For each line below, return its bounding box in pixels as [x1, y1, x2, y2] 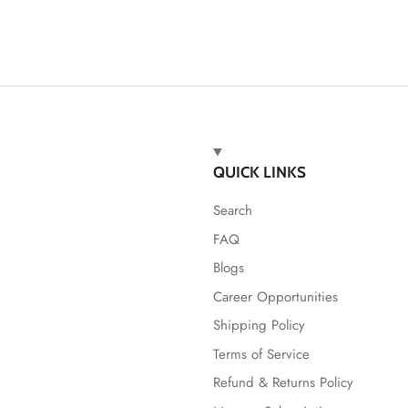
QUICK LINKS [213, 163, 306, 182]
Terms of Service [213, 343, 310, 364]
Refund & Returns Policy [213, 372, 353, 393]
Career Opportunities [213, 286, 338, 307]
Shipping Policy [213, 315, 305, 336]
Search [213, 200, 252, 221]
